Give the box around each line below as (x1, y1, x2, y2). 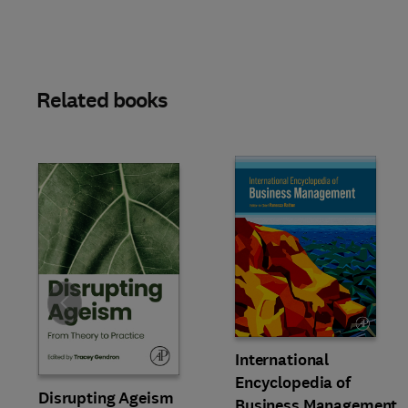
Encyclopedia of (235, 372, 351, 393)
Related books (36, 86, 168, 115)
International (235, 349, 330, 371)
